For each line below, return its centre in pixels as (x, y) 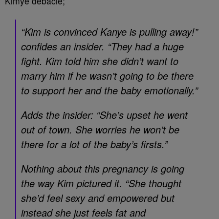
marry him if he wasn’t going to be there (107, 76)
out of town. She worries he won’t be (100, 129)
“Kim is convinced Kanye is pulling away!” (109, 32)
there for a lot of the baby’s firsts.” (94, 144)
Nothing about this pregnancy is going (103, 168)
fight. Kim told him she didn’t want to (100, 61)
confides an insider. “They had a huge (102, 46)
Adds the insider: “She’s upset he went (104, 115)
